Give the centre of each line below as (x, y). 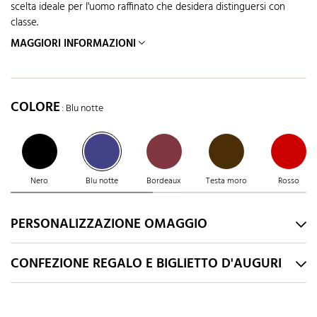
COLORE (37, 108)
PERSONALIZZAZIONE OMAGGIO (109, 224)
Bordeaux (164, 181)
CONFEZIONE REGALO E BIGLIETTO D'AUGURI (146, 264)
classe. (24, 23)
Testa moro (226, 181)
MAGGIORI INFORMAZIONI (73, 44)
